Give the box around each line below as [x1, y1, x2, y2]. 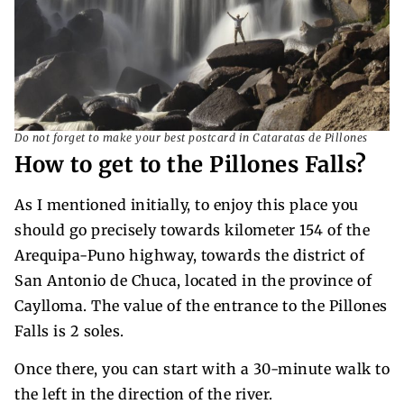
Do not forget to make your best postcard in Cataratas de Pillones [14, 130, 368, 144]
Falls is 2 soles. [14, 321, 124, 340]
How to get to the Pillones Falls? [14, 150, 367, 179]
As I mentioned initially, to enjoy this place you [14, 195, 359, 214]
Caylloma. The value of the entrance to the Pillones [14, 296, 388, 315]
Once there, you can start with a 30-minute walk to [14, 359, 390, 378]
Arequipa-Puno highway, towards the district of [14, 245, 364, 264]
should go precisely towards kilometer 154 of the [14, 220, 370, 239]
